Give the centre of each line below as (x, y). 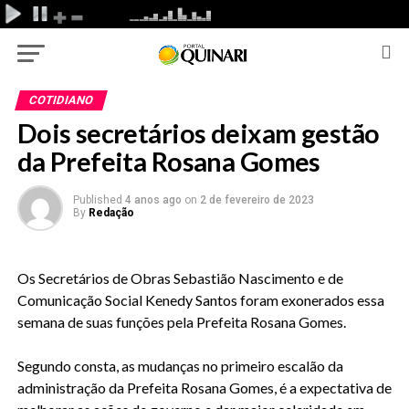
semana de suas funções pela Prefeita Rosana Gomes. (181, 322)
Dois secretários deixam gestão (198, 133)
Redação (111, 213)
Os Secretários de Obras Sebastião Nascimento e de (180, 278)
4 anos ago (153, 200)
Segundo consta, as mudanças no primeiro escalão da (180, 366)
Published (97, 200)
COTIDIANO (61, 100)
